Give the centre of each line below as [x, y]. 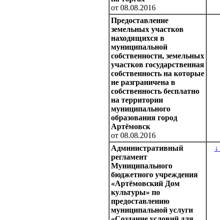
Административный [147, 148]
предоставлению [140, 201]
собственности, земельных [158, 56]
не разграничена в [143, 82]
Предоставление [140, 21]
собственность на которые [158, 74]
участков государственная [158, 65]
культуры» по [136, 192]
